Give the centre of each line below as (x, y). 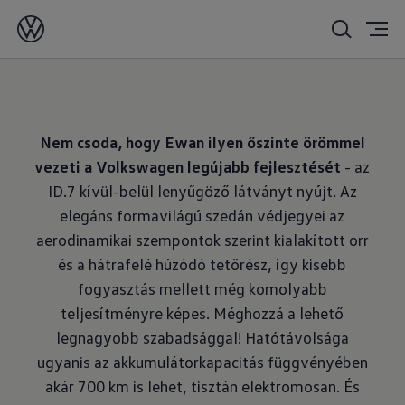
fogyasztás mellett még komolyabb (202, 288)
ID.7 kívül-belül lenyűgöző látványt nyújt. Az (202, 191)
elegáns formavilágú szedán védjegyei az (202, 215)
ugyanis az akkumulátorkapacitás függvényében (202, 362)
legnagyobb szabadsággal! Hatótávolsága (202, 337)
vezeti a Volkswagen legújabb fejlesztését (188, 166)
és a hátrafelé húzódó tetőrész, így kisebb (202, 264)
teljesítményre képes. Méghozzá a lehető (202, 313)
